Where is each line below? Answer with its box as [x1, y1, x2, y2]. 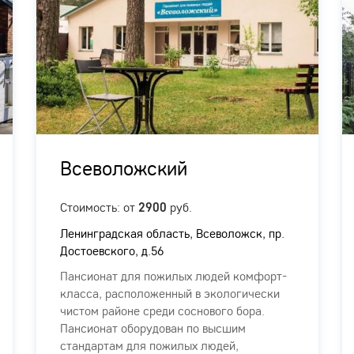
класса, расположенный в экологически [60, 284, 280, 301]
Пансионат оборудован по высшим [60, 319, 246, 336]
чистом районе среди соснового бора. [60, 302, 265, 318]
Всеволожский [60, 154, 187, 180]
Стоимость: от [60, 198, 138, 215]
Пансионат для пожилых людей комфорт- [60, 267, 287, 284]
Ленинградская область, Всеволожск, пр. [60, 224, 284, 241]
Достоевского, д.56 [60, 242, 164, 258]
